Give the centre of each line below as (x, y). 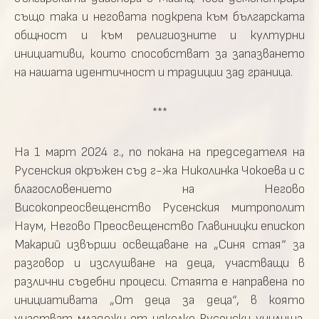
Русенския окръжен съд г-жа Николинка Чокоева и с (159, 171)
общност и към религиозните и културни (159, 35)
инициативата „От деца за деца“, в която (159, 300)
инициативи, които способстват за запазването (159, 54)
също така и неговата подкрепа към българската (159, 17)
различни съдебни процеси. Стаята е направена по (159, 282)
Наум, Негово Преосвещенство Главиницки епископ (159, 226)
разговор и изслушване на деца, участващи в (159, 263)
